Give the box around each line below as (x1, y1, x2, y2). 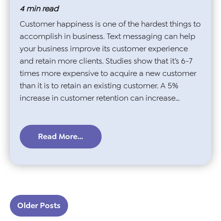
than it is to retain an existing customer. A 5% (20, 80, 178, 91)
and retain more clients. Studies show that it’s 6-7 (20, 55, 192, 66)
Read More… (38, 131, 83, 142)
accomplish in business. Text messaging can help (20, 31, 195, 41)
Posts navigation (9, 179, 74, 190)
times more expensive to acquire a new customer (20, 68, 196, 78)
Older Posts (17, 200, 61, 211)
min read (26, 3, 58, 14)
